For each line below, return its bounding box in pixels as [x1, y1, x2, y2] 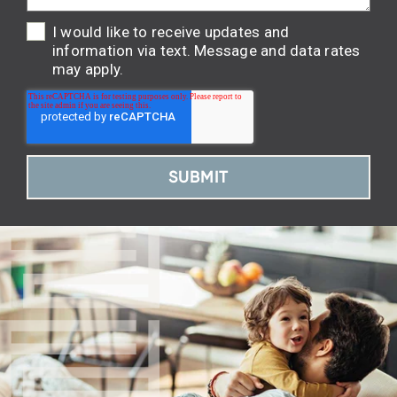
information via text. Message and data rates [52, 42, 361, 60]
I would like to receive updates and [52, 23, 290, 42]
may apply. [52, 60, 124, 79]
